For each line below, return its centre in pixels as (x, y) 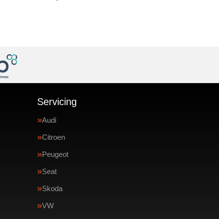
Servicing (57, 102)
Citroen (54, 137)
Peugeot (55, 154)
